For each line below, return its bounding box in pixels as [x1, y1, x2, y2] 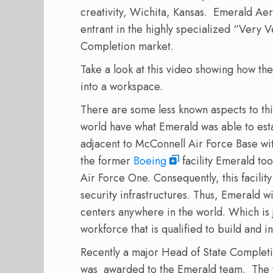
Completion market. [80, 38, 174, 54]
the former [80, 152, 133, 169]
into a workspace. [80, 78, 163, 94]
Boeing [133, 152, 166, 169]
